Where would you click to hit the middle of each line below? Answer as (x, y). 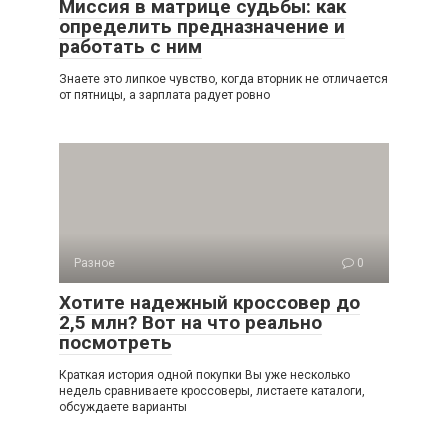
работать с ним (130, 46)
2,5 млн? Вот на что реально (190, 322)
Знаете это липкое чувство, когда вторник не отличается (223, 78)
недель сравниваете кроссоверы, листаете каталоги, (212, 390)
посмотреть (115, 342)
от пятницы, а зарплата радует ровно (164, 94)
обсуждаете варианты (123, 406)
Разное (94, 262)
